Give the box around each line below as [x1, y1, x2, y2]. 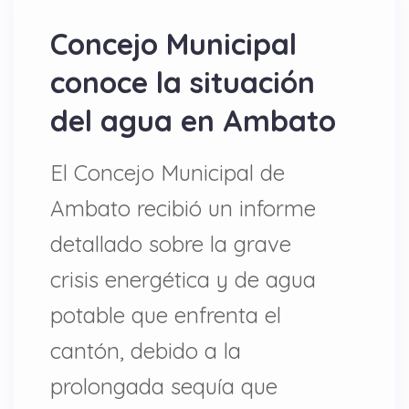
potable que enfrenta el [50, 301, 281, 329]
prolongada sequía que [50, 372, 278, 400]
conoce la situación [50, 64, 315, 100]
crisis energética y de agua [50, 266, 316, 293]
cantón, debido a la [50, 337, 241, 364]
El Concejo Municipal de [50, 159, 285, 186]
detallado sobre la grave [50, 230, 291, 257]
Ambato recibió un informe [50, 194, 316, 222]
